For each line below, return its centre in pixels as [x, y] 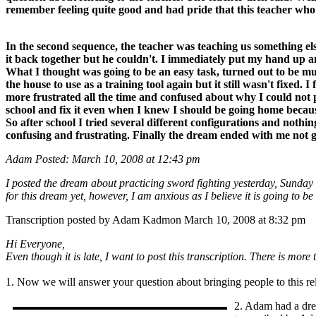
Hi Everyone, [35, 243]
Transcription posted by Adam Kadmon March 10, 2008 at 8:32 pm [156, 219]
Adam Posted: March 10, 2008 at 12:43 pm [103, 159]
